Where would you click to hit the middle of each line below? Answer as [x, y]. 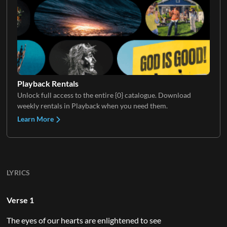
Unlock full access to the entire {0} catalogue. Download [104, 95]
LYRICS [18, 172]
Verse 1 [20, 200]
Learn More [36, 119]
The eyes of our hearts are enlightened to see [84, 220]
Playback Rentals [48, 83]
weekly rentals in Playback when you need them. [92, 105]
